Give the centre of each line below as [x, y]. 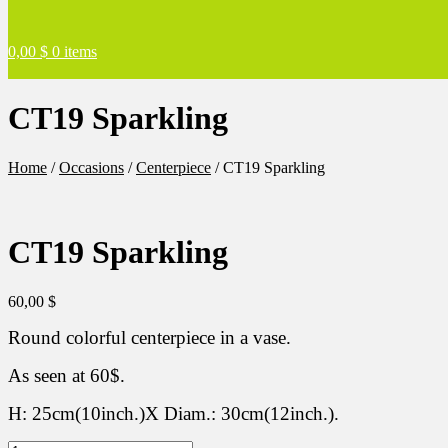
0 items [74, 51]
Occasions [91, 167]
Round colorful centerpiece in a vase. [149, 337]
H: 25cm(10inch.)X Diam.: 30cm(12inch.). [173, 413]
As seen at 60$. [66, 375]
